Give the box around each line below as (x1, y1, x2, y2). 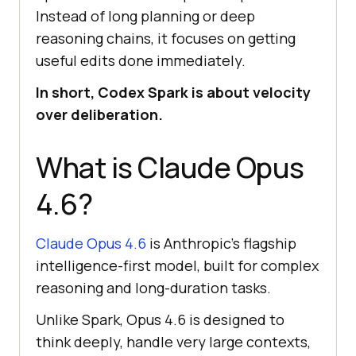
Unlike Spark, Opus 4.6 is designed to (36, 310, 284, 330)
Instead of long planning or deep (36, 6, 255, 26)
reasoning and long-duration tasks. (36, 278, 271, 298)
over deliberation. (36, 105, 163, 125)
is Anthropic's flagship (146, 234, 296, 253)
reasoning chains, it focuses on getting (36, 29, 296, 48)
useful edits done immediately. (36, 51, 246, 71)
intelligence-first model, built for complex (36, 256, 319, 276)
